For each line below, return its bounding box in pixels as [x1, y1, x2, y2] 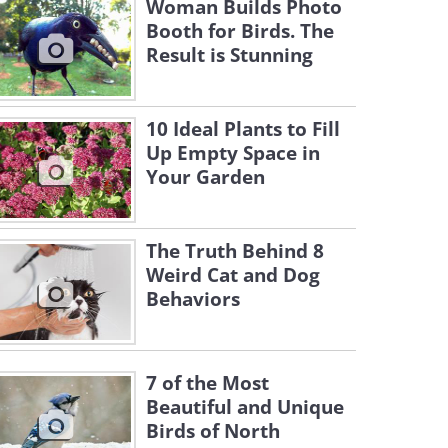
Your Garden [146, 164, 265, 190]
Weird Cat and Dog [146, 262, 320, 288]
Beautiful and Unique [146, 394, 344, 420]
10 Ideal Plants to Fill [146, 116, 340, 142]
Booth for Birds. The [146, 18, 334, 44]
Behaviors [146, 286, 240, 312]
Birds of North [146, 418, 280, 444]
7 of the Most [146, 370, 269, 396]
